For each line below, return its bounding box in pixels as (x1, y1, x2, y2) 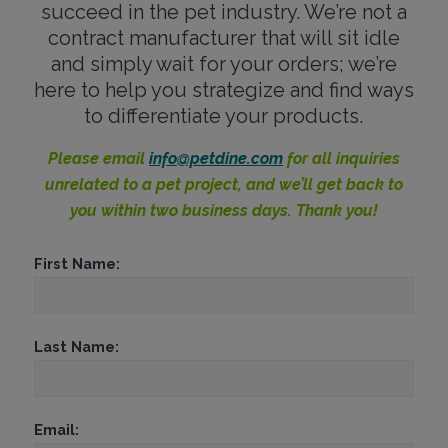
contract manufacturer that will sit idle (47, 26, 400, 50)
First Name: (33, 255, 120, 273)
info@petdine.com (148, 149, 283, 168)
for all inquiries (282, 149, 400, 168)
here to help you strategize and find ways (33, 78, 414, 102)
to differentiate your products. (84, 104, 364, 128)
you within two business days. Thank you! (69, 201, 378, 220)
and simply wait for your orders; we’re (50, 52, 397, 76)
